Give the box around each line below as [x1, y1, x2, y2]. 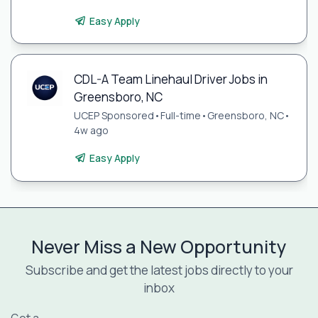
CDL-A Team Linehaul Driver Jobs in [73, 70, 268, 87]
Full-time [160, 108, 201, 122]
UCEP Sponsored [73, 108, 154, 122]
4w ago [73, 123, 109, 137]
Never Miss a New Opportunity [31, 234, 287, 260]
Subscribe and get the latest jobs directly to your [25, 262, 293, 279]
